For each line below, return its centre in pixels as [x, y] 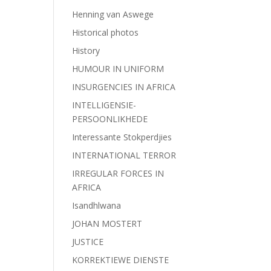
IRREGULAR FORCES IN [118, 173]
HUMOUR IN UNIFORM [118, 69]
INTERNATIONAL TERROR [124, 155]
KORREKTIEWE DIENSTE [121, 260]
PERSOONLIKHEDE [110, 119]
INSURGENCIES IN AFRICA [124, 87]
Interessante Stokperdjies [122, 137]
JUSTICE [88, 242]
